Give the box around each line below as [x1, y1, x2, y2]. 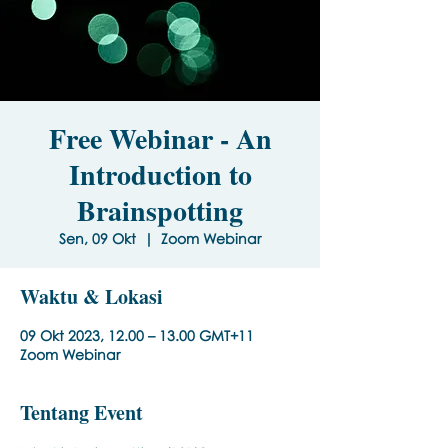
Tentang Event [20, 398, 143, 427]
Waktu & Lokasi [20, 282, 163, 311]
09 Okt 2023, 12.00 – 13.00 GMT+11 [20, 327, 254, 344]
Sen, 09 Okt [59, 230, 136, 247]
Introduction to [68, 154, 252, 195]
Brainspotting [77, 190, 243, 231]
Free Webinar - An [48, 118, 272, 159]
